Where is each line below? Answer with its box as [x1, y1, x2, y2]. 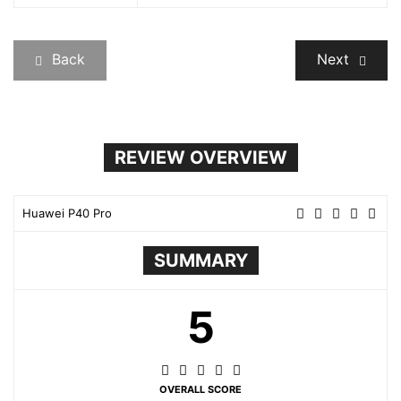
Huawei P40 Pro [22, 206, 112, 221]
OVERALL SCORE [159, 383, 242, 397]
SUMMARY [153, 250, 248, 272]
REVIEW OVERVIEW [114, 147, 287, 169]
